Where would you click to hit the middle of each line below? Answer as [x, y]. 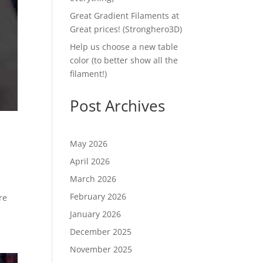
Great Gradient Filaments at [125, 16]
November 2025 [101, 249]
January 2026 [96, 214]
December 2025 [101, 232]
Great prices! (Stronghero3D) [126, 29]
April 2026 [90, 161]
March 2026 [93, 179]
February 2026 [98, 197]
